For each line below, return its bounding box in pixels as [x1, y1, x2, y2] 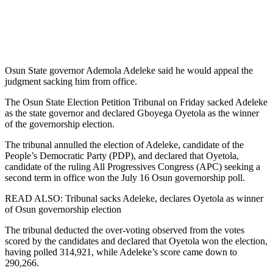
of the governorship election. [5, 118, 115, 129]
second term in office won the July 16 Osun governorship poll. [5, 172, 245, 183]
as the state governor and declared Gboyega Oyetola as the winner [5, 107, 259, 118]
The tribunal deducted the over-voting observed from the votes [5, 224, 244, 235]
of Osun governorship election [5, 204, 121, 214]
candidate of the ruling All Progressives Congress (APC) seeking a [5, 161, 260, 172]
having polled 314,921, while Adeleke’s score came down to [5, 246, 237, 257]
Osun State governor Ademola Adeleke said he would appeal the [5, 65, 253, 76]
